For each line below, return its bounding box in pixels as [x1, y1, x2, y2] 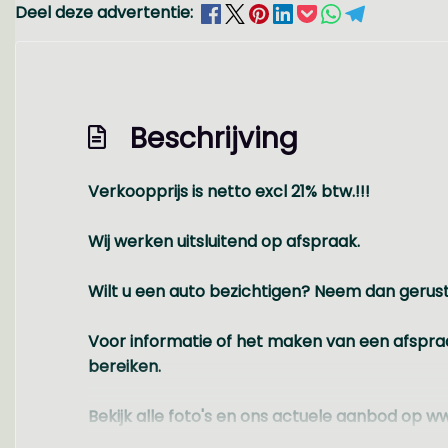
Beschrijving [130, 119, 298, 158]
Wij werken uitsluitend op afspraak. [88, 230, 360, 253]
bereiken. [88, 355, 161, 378]
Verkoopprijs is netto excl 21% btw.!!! [88, 180, 370, 203]
